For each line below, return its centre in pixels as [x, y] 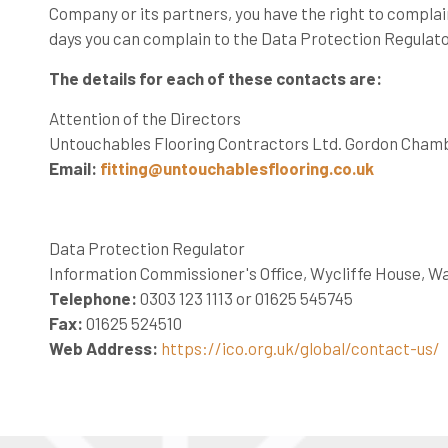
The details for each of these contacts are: [215, 78]
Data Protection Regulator [146, 248]
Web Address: [103, 348]
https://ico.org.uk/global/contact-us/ [300, 348]
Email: [74, 168]
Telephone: [92, 298]
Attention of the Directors [144, 118]
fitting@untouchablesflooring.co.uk [236, 168]
